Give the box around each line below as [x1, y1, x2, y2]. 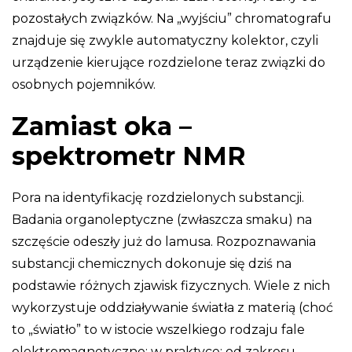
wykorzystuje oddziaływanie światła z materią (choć [12, 299, 333, 315]
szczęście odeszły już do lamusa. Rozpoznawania [12, 233, 316, 249]
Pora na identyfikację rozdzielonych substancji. [12, 189, 304, 205]
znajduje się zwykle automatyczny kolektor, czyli [12, 32, 318, 48]
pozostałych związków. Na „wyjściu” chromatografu [12, 10, 332, 26]
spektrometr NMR [12, 140, 246, 171]
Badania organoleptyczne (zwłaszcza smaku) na [12, 211, 312, 227]
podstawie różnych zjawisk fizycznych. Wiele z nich [12, 277, 330, 293]
